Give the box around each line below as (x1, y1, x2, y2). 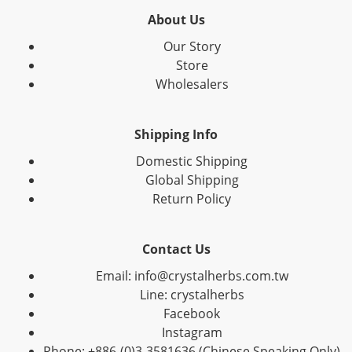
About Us (147, 10, 205, 28)
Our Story (163, 37, 221, 55)
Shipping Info (134, 125, 218, 143)
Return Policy (152, 189, 231, 207)
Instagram (161, 323, 222, 341)
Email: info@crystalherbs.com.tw (95, 266, 288, 284)
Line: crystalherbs (139, 285, 244, 303)
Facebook (163, 304, 220, 322)
